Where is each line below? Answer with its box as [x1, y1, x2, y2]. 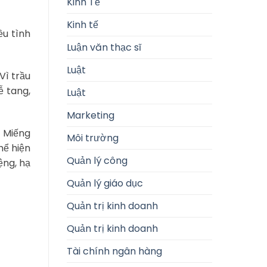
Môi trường [67, 131, 119, 145]
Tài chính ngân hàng [67, 244, 162, 258]
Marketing [67, 108, 114, 122]
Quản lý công [67, 153, 128, 167]
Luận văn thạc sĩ [67, 40, 141, 54]
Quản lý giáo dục [67, 176, 143, 190]
